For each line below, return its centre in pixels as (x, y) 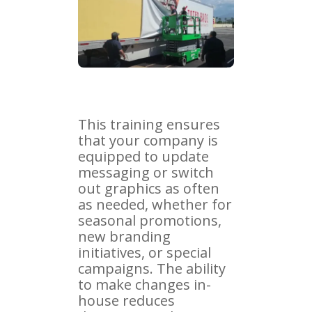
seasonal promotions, (150, 220)
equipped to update (143, 156)
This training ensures (149, 124)
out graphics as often (149, 188)
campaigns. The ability (152, 268)
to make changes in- (145, 284)
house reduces (126, 300)
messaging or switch (146, 172)
